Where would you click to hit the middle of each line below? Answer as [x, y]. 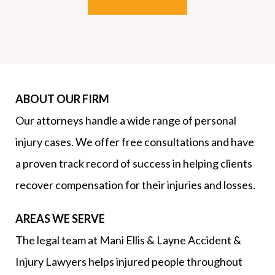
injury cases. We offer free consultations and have [135, 142]
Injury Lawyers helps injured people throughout [129, 261]
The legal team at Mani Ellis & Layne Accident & [128, 240]
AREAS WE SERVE [60, 219]
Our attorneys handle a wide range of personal [126, 120]
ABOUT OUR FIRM [62, 99]
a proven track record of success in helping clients [134, 163]
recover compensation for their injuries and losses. [135, 185]
